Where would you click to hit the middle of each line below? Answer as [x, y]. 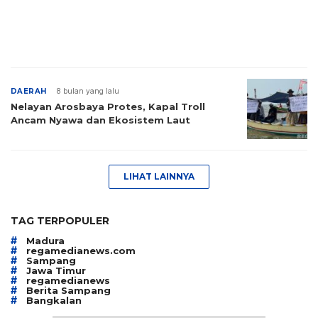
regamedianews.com [81, 250]
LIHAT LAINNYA [159, 176]
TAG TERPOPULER [60, 221]
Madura [45, 240]
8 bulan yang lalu [88, 91]
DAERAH [29, 91]
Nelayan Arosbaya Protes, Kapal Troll [108, 106]
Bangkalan [54, 300]
